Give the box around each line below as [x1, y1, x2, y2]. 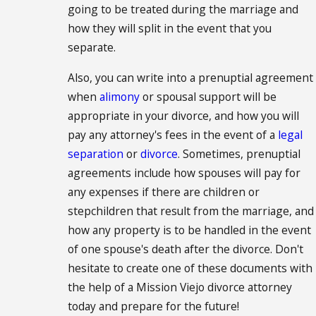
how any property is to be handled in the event [68, 221, 312, 238]
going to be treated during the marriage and [68, 1, 299, 18]
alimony [99, 88, 140, 104]
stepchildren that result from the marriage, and [68, 202, 315, 219]
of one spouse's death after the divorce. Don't [68, 241, 304, 257]
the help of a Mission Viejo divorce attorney [68, 279, 293, 295]
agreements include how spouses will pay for [68, 164, 301, 181]
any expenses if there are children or [68, 183, 260, 200]
